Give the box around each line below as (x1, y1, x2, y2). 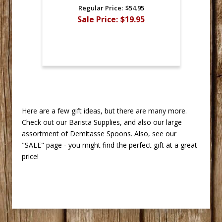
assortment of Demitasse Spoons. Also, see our (22, 129, 176, 139)
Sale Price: (77, 13, 118, 25)
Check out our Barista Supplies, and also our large (22, 117, 182, 127)
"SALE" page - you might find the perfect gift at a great (22, 140, 197, 150)
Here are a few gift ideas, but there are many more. (22, 106, 187, 116)
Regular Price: (78, 3, 123, 13)
